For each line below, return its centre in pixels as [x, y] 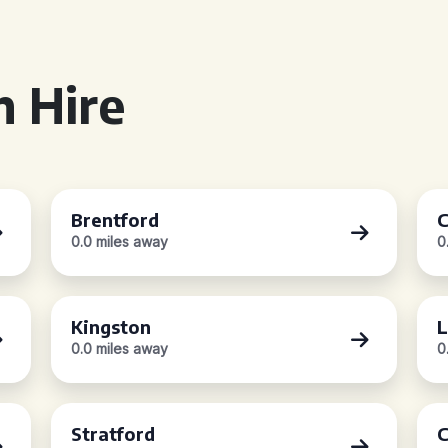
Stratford [113, 433]
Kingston [111, 326]
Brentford [115, 219]
